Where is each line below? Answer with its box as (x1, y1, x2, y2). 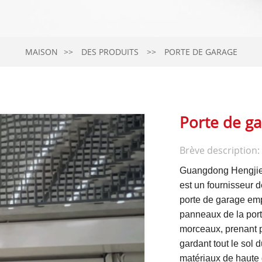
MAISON (25, 46, 58, 57)
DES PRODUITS (81, 46, 139, 57)
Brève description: (179, 144, 260, 157)
